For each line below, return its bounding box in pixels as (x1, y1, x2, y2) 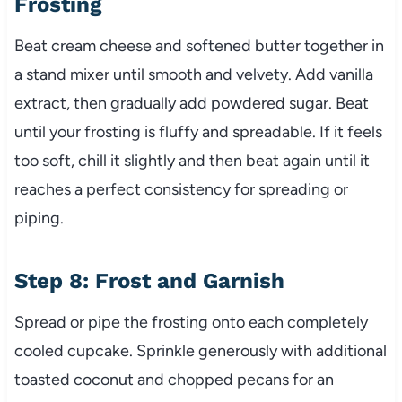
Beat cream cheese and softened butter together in (13, 36, 384, 57)
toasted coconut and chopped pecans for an (13, 370, 334, 390)
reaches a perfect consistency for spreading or (13, 179, 348, 200)
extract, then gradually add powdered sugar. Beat (13, 93, 369, 114)
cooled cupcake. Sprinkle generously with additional (13, 341, 387, 362)
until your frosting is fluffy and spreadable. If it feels (13, 122, 382, 143)
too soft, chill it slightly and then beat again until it (13, 151, 370, 171)
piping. (13, 208, 64, 229)
